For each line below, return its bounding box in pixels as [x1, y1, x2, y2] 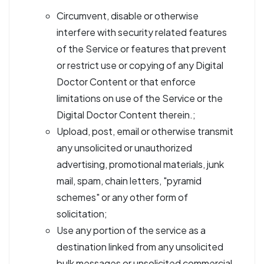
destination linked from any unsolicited [57, 240, 223, 253]
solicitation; [57, 207, 109, 220]
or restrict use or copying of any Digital [57, 59, 223, 71]
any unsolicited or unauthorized [57, 141, 192, 154]
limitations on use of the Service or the [57, 92, 223, 104]
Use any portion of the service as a [57, 224, 206, 236]
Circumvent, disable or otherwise [57, 9, 199, 22]
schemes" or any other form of [57, 191, 188, 203]
